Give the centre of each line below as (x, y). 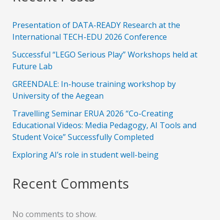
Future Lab (32, 66)
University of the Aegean (58, 96)
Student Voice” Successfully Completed (83, 137)
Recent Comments (70, 183)
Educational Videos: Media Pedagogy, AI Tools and (104, 125)
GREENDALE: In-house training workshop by (94, 84)
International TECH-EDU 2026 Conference (89, 37)
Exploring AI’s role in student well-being (85, 154)
